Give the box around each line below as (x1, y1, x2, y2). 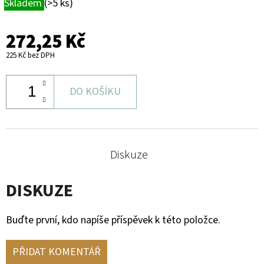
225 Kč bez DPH (6, 49, 55, 61)
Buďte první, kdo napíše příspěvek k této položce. (6, 212, 220, 227)
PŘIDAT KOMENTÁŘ (12, 244, 101, 259)
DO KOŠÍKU (70, 84, 121, 99)
